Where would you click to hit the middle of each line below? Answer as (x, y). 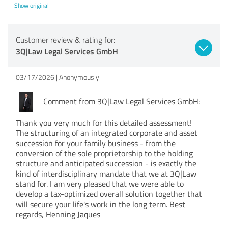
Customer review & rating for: (65, 39)
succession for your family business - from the (96, 143)
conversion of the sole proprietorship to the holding (104, 153)
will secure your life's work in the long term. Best (101, 204)
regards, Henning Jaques (58, 214)
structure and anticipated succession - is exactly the (106, 163)
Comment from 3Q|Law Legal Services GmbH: (121, 101)
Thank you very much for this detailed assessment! (104, 122)
